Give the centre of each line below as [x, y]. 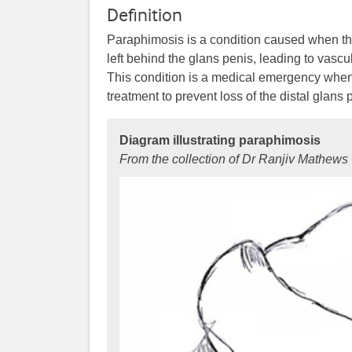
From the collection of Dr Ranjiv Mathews [234, 159]
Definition [145, 15]
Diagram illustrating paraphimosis [220, 140]
